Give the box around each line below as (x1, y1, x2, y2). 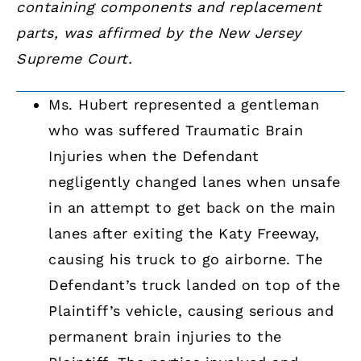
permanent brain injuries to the (48, 328, 282, 346)
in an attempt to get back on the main (48, 199, 336, 217)
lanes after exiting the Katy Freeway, (48, 225, 320, 243)
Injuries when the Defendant (48, 147, 259, 165)
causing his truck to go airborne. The (48, 251, 323, 268)
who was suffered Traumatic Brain (48, 122, 303, 139)
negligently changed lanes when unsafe (48, 173, 341, 191)
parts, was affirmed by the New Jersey (16, 23, 301, 41)
